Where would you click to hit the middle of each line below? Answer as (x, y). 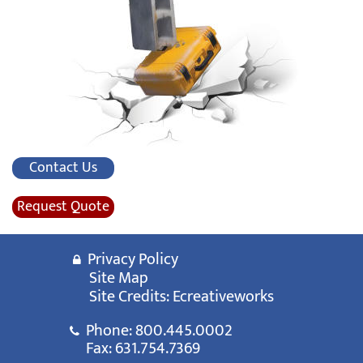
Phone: (107, 331)
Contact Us (63, 168)
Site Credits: (131, 297)
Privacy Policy (130, 259)
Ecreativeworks (223, 297)
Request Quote (63, 207)
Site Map (119, 278)
